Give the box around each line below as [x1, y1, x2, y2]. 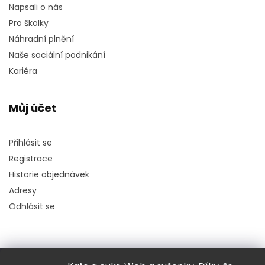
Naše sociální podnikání [9, 49, 105, 61]
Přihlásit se [9, 137, 52, 148]
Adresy [9, 185, 37, 196]
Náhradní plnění [9, 33, 74, 45]
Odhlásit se [9, 201, 55, 212]
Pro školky [9, 17, 49, 29]
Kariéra [9, 65, 37, 77]
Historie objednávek [9, 169, 89, 180]
